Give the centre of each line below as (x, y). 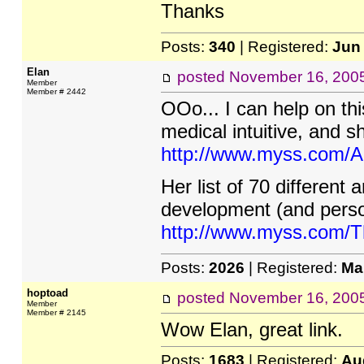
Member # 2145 (56, 312)
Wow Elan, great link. (251, 329)
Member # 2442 (56, 91)
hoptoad (47, 293)
